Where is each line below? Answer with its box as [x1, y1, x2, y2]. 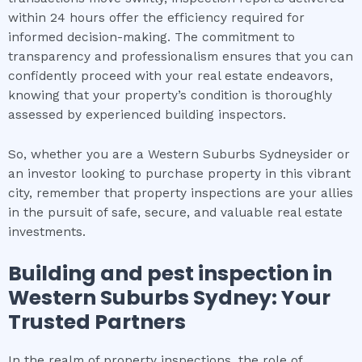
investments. [8, 224, 86, 239]
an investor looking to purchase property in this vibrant [8, 166, 351, 181]
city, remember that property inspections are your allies [8, 185, 353, 200]
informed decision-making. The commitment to [8, 30, 295, 45]
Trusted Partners [8, 307, 186, 336]
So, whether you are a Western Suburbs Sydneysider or [8, 146, 350, 162]
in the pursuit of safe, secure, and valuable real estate [8, 204, 343, 220]
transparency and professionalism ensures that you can [8, 49, 353, 65]
